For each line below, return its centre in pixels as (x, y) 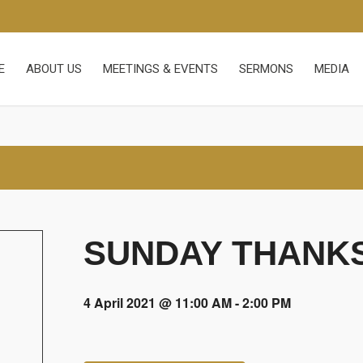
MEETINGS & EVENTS (160, 69)
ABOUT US (54, 69)
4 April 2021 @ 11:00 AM (158, 303)
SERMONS (266, 69)
